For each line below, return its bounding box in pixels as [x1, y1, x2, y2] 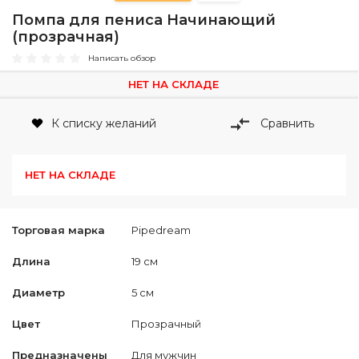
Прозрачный [131, 317, 201, 331]
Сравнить [260, 115, 314, 131]
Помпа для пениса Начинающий [12, 11, 276, 29]
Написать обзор [88, 53, 155, 63]
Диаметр [12, 286, 65, 300]
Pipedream [131, 224, 191, 237]
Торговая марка [12, 224, 105, 237]
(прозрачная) [12, 28, 119, 46]
